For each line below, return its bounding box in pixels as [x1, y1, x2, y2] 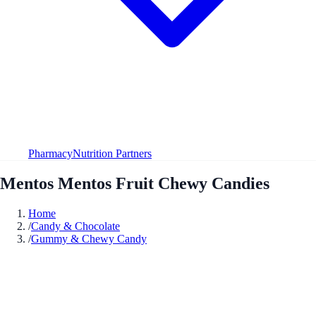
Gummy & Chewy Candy [31, 232, 147, 245]
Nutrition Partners [73, 147, 152, 159]
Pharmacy [28, 147, 73, 159]
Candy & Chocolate [31, 219, 120, 232]
